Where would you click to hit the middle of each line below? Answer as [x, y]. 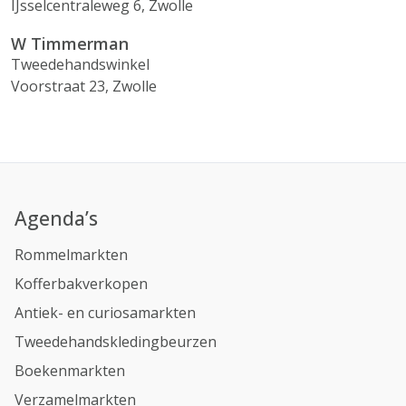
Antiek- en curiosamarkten [105, 313]
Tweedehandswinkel [80, 64]
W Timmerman [70, 43]
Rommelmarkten [71, 255]
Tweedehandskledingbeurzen [116, 342]
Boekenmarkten [70, 371]
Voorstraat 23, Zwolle [84, 86]
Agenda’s [56, 218]
